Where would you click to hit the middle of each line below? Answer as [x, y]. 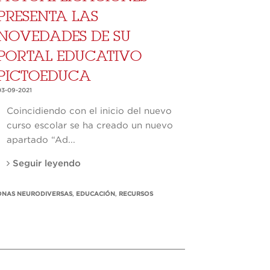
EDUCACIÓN [96, 194]
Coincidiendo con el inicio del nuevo [89, 111]
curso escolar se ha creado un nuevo [90, 126]
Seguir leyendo [46, 164]
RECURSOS [136, 194]
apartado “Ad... [41, 140]
